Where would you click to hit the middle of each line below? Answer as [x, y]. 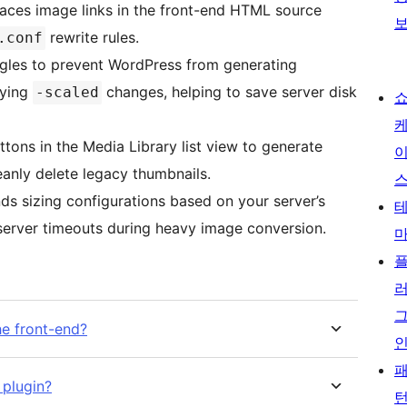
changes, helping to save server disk [229, 92]
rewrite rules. [92, 38]
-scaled [67, 93]
